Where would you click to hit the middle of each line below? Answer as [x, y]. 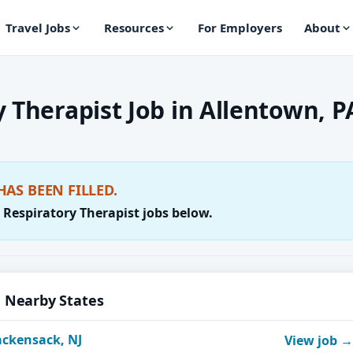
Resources [134, 28]
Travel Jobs [37, 28]
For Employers [240, 28]
